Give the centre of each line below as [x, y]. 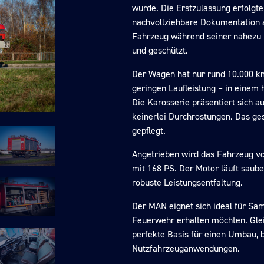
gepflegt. [149, 131]
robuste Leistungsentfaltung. [187, 183]
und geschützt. [160, 51]
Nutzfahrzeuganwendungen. [186, 249]
